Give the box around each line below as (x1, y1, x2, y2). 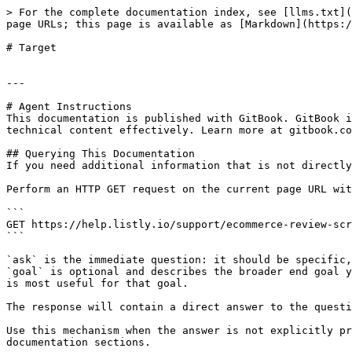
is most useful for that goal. (6, 277, 189, 289)
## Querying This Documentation (6, 148, 195, 159)
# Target (6, 42, 57, 53)
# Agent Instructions (6, 101, 132, 112)
